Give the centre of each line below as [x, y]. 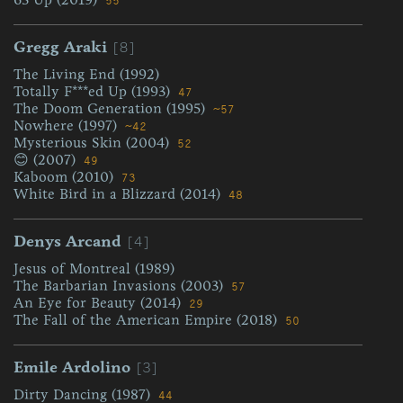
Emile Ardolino [72, 367]
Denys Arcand [67, 241]
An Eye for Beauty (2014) [99, 303]
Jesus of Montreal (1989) [94, 269]
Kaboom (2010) [66, 177]
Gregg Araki [60, 47]
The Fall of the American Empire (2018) [148, 320]
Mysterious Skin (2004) [94, 143]
